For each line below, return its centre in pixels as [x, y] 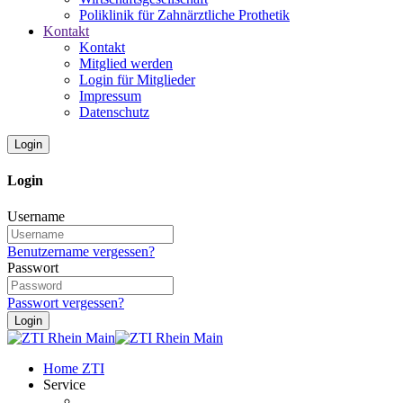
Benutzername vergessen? [81, 251]
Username [36, 216]
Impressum [110, 96]
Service [64, 384]
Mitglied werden [126, 63]
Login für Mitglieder [137, 80]
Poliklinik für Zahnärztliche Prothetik [184, 15]
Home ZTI [74, 368]
